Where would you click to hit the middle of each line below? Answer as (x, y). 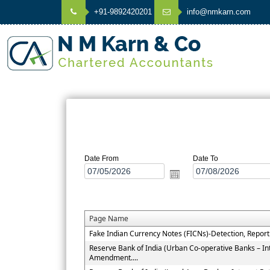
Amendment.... (114, 258)
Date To (206, 159)
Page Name (109, 219)
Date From (102, 159)
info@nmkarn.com (218, 12)
